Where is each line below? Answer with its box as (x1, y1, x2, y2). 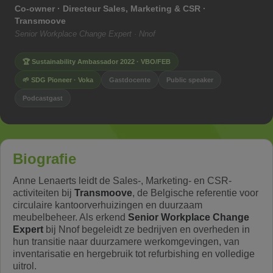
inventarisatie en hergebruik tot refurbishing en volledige (13, 249, 255, 259)
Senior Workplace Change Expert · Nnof (15, 29, 155, 38)
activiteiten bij (13, 188, 74, 198)
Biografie (13, 151, 76, 167)
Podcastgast (23, 94, 63, 102)
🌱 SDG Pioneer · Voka (23, 76, 93, 83)
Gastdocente (109, 76, 151, 83)
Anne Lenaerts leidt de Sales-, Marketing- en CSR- (13, 175, 232, 186)
